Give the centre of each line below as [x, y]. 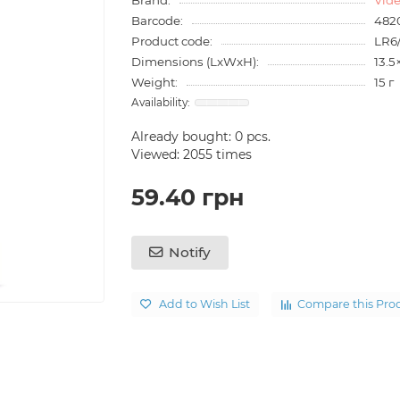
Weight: [155, 82]
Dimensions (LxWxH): [196, 61]
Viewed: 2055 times [192, 154]
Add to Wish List [205, 304]
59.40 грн [188, 197]
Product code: [172, 41]
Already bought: [183, 136]
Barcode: [158, 20]
